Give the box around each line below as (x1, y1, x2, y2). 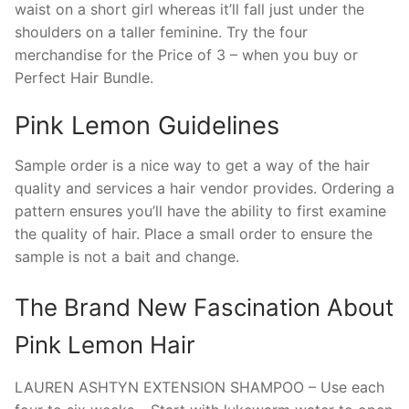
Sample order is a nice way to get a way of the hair (15, 155, 370, 174)
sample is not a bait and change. (15, 246, 239, 266)
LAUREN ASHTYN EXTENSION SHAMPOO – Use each (15, 378, 384, 397)
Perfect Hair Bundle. (15, 68, 153, 88)
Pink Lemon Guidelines (15, 110, 279, 142)
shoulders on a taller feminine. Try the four (15, 23, 308, 42)
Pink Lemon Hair (15, 330, 195, 360)
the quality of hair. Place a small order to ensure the (15, 224, 372, 243)
